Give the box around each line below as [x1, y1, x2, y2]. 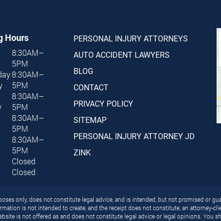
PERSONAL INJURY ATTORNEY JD [74, 131, 195, 141]
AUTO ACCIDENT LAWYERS [74, 50, 170, 60]
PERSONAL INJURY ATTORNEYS [74, 34, 188, 43]
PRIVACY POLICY [74, 99, 133, 109]
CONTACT [74, 82, 109, 92]
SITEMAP [74, 115, 107, 125]
